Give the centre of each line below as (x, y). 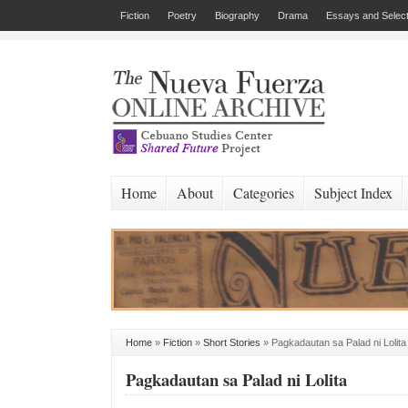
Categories (264, 193)
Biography (237, 15)
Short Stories (232, 342)
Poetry (182, 15)
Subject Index (353, 193)
